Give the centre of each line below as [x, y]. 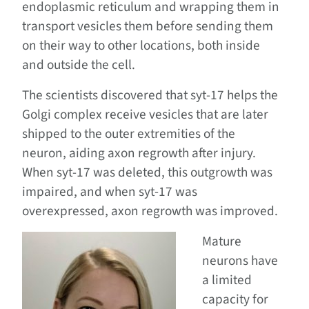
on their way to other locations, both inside [141, 46]
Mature [222, 242]
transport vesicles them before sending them [148, 27]
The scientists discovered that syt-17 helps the [150, 96]
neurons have [240, 261]
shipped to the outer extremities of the [129, 134]
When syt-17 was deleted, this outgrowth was [147, 173]
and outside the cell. [79, 65]
